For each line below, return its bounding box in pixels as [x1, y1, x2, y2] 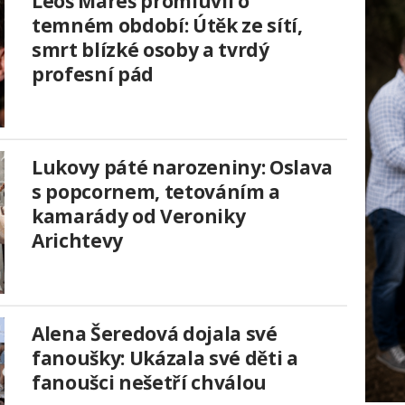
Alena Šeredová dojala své [32, 321, 278, 347]
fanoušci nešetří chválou [32, 370, 267, 396]
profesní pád [32, 61, 154, 88]
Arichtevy [32, 228, 123, 254]
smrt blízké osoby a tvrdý [32, 37, 269, 63]
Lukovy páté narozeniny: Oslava [32, 155, 333, 181]
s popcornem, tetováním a [32, 179, 280, 205]
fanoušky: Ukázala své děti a [32, 345, 298, 372]
